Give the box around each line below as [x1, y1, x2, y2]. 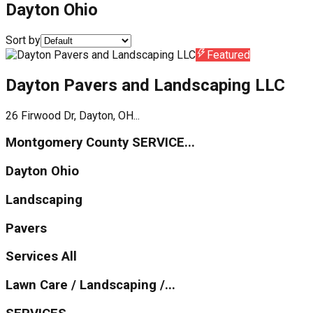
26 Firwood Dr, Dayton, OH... [6, 108, 140, 122]
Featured [207, 48, 250, 61]
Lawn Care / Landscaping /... [6, 277, 175, 293]
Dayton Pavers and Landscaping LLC [6, 75, 285, 95]
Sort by [6, 33, 41, 47]
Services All [6, 249, 77, 265]
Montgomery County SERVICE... [6, 135, 195, 151]
